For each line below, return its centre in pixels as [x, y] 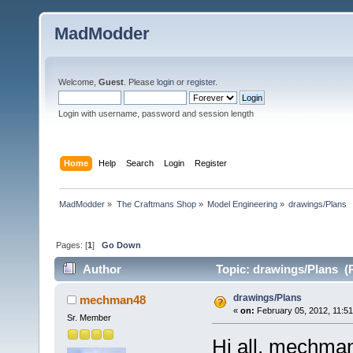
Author [102, 269]
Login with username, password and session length [156, 113]
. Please [140, 82]
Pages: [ [72, 245]
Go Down [122, 245]
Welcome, [78, 82]
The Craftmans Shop [156, 204]
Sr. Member [89, 318]
